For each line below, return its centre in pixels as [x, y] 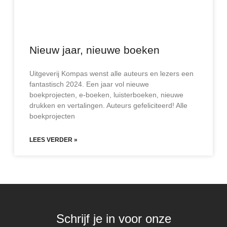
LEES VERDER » [53, 140]
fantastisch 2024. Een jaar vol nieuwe [89, 84]
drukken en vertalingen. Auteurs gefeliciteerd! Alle [108, 105]
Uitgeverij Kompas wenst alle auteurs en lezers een [111, 73]
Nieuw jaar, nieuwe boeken [94, 50]
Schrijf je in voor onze [113, 219]
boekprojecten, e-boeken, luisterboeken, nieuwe [106, 95]
